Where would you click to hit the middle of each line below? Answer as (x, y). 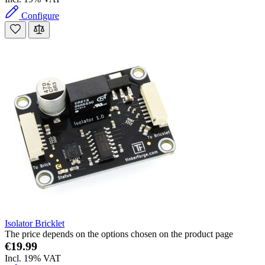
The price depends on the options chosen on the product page (119, 234)
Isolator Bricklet (35, 224)
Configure (40, 16)
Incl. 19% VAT (33, 258)
